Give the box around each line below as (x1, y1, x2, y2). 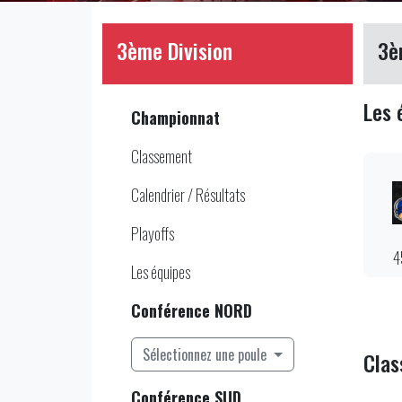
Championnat (131, 105, 220, 129)
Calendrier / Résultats (131, 182, 245, 206)
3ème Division (117, 33, 232, 66)
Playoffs (131, 221, 174, 245)
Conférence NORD (131, 298, 252, 322)
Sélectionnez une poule (143, 343, 270, 365)
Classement (131, 144, 192, 168)
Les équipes (131, 259, 190, 284)
